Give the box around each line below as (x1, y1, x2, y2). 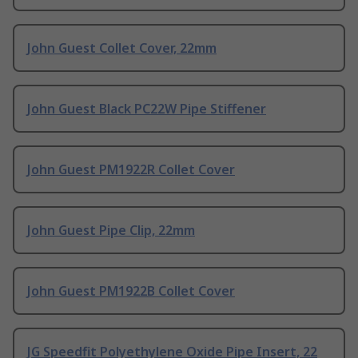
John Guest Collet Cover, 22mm (27, 39, 217, 58)
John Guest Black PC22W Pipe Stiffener (27, 100, 266, 118)
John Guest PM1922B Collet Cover (27, 282, 235, 300)
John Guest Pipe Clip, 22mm (27, 221, 195, 240)
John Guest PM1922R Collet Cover (27, 161, 235, 179)
